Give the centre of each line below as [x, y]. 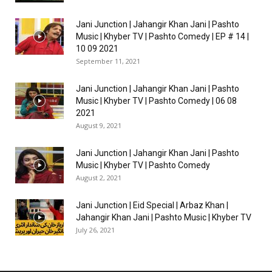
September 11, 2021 [108, 61]
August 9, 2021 [99, 126]
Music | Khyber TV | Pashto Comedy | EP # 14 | [162, 37]
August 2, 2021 [99, 178]
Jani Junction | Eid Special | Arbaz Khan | [152, 206]
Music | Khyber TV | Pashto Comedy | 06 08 [156, 101]
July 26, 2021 [95, 230]
